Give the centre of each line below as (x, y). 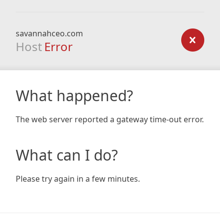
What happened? (74, 96)
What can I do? (67, 155)
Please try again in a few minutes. (78, 179)
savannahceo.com (49, 33)
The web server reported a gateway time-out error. (110, 119)
